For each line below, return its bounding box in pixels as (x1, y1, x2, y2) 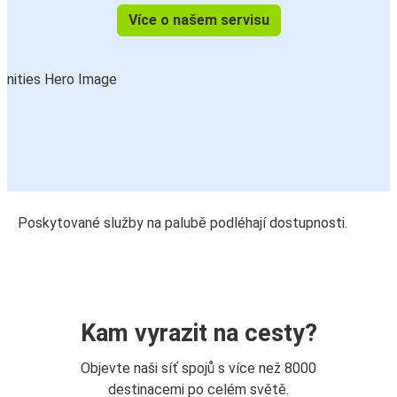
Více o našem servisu (128, 12, 269, 29)
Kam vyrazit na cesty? (80, 319, 317, 348)
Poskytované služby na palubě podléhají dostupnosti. (18, 214, 347, 232)
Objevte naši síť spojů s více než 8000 (81, 360, 316, 378)
